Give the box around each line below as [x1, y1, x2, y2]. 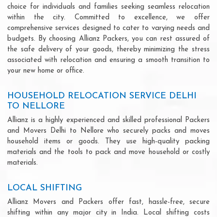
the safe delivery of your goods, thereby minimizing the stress [7, 46, 210, 53]
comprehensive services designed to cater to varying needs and [7, 24, 210, 32]
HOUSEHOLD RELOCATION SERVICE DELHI [7, 91, 197, 101]
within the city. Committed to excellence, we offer [7, 14, 210, 21]
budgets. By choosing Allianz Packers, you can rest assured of [7, 35, 210, 43]
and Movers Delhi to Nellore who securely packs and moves [7, 127, 210, 135]
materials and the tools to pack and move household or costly [7, 148, 210, 156]
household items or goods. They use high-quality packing [7, 138, 210, 145]
